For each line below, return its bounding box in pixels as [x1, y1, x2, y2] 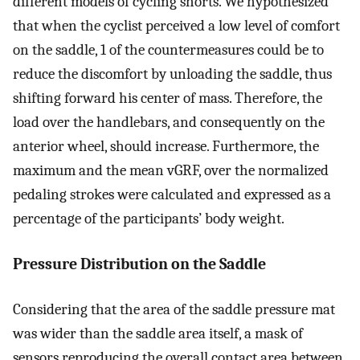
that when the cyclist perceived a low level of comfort [13, 17, 340, 35]
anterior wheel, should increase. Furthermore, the [13, 137, 319, 156]
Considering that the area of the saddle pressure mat [13, 301, 335, 319]
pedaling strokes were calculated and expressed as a [13, 186, 331, 204]
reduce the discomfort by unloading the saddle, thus [13, 65, 332, 84]
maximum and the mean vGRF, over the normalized [13, 162, 329, 180]
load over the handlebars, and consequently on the [13, 113, 325, 132]
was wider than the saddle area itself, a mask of [13, 325, 303, 343]
